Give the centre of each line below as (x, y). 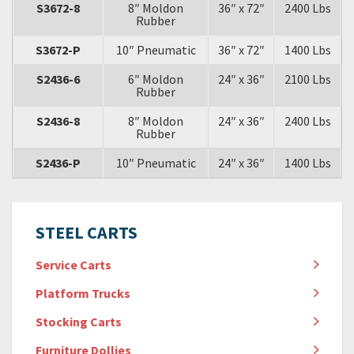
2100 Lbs (307, 79)
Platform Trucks (83, 293)
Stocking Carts (79, 322)
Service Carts (73, 265)
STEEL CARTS (87, 232)
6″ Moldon (156, 79)
